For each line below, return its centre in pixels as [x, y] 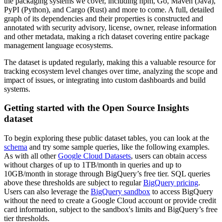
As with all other [31, 156]
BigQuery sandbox [120, 192]
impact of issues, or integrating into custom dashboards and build [105, 80]
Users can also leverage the [47, 192]
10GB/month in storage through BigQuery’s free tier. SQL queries [107, 174]
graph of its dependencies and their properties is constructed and [104, 18]
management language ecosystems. [59, 45]
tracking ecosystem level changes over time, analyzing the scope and [111, 71]
